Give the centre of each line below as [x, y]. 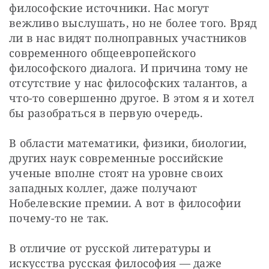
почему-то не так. [59, 218]
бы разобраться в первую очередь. [106, 113]
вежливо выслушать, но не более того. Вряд [133, 23]
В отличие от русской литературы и [110, 248]
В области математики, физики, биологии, [128, 143]
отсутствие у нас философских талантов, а [128, 83]
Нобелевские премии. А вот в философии [125, 203]
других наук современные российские [116, 158]
